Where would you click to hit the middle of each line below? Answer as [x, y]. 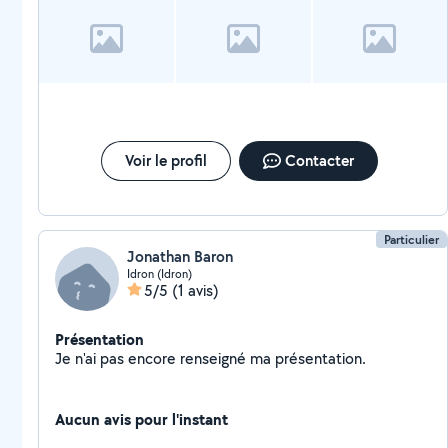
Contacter [319, 160]
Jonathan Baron [180, 256]
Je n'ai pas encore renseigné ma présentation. [320, 358]
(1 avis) [195, 290]
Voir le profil [165, 160]
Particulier [412, 239]
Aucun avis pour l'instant [141, 419]
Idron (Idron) [159, 273]
